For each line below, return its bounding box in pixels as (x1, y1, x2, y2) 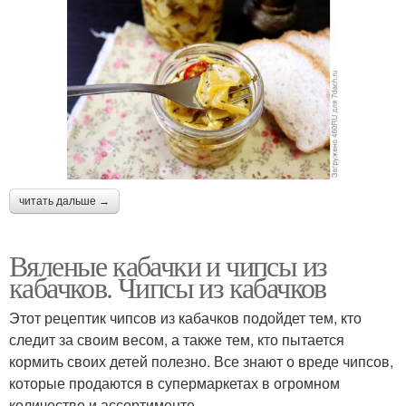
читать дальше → (19, 195, 110, 208)
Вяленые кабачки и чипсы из (9, 246, 327, 285)
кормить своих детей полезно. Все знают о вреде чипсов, (9, 351, 393, 372)
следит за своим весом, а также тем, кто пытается (9, 329, 344, 351)
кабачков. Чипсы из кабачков (9, 267, 326, 307)
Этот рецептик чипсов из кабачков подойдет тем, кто (9, 307, 362, 329)
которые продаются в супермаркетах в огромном (9, 372, 340, 394)
